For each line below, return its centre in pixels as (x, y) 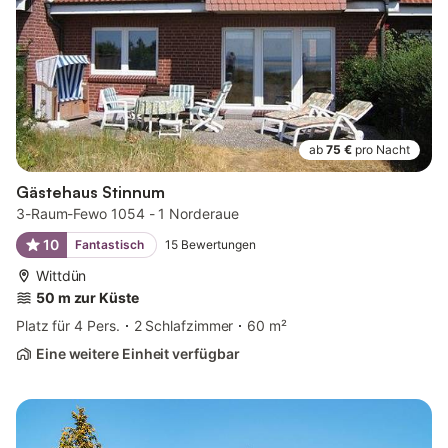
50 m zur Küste (87, 297)
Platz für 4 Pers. (68, 325)
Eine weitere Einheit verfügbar (138, 353)
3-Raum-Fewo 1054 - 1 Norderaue (127, 213)
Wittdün (61, 275)
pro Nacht (382, 149)
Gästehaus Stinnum (90, 191)
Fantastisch (109, 244)
